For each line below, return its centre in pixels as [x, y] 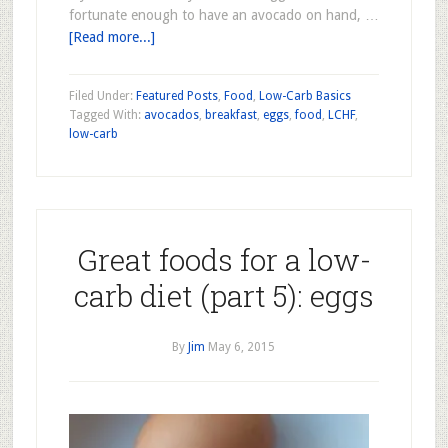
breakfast [230, 115]
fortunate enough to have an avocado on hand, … [223, 15]
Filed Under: [102, 96]
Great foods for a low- [223, 259]
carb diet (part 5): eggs [223, 295]
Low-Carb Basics [304, 96]
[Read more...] [111, 37]
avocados [171, 115]
